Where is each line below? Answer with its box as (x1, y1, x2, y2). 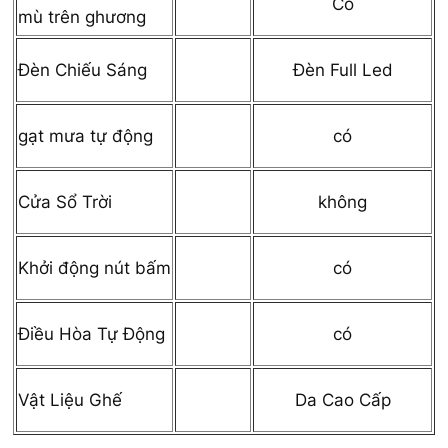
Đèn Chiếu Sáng (18, 59, 147, 80)
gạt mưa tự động (18, 125, 153, 146)
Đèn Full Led (292, 59, 393, 80)
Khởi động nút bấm (18, 257, 171, 278)
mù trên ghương (18, 6, 146, 27)
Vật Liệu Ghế (18, 389, 122, 410)
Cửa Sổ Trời (18, 191, 112, 212)
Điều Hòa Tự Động (18, 323, 165, 344)
